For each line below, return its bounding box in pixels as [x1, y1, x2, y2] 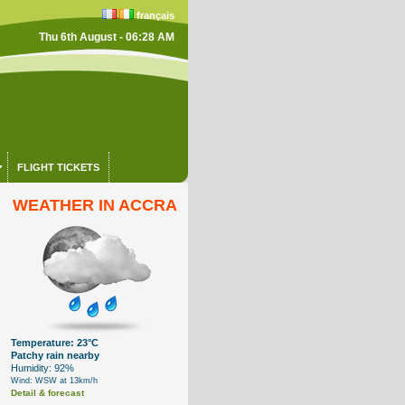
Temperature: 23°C [11, 337, 99, 348]
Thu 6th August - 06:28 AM [38, 31, 174, 43]
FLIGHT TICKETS [16, 162, 99, 173]
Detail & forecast [11, 388, 85, 398]
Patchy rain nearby [11, 350, 100, 361]
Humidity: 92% [11, 363, 75, 373]
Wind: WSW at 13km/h [11, 376, 99, 385]
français [136, 10, 174, 21]
